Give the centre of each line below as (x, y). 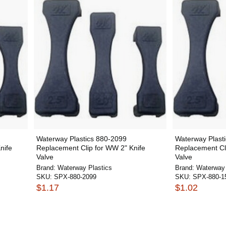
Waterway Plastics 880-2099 (81, 139)
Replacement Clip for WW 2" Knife (91, 148)
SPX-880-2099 (75, 177)
